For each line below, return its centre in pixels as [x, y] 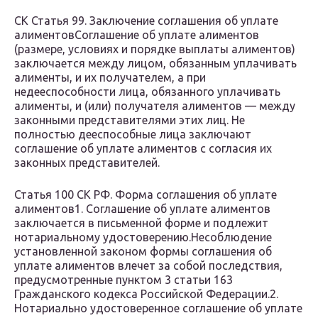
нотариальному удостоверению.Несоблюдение [143, 237]
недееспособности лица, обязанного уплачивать [147, 92]
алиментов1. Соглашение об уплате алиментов [142, 209]
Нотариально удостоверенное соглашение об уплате [158, 308]
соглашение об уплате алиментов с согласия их [143, 149]
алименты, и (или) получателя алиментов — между [155, 106]
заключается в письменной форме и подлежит [141, 223]
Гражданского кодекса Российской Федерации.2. [146, 294]
